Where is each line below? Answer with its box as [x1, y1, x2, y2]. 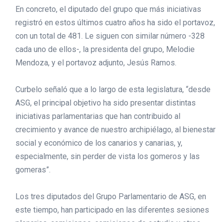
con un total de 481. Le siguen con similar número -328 [15, 31, 205, 41]
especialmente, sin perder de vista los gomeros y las [15, 152, 200, 162]
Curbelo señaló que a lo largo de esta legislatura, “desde [15, 85, 211, 95]
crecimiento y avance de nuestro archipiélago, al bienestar [15, 125, 216, 135]
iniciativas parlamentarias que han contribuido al [15, 111, 180, 121]
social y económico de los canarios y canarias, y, [15, 138, 182, 148]
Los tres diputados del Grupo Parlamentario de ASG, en [15, 192, 206, 202]
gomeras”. [15, 165, 51, 175]
